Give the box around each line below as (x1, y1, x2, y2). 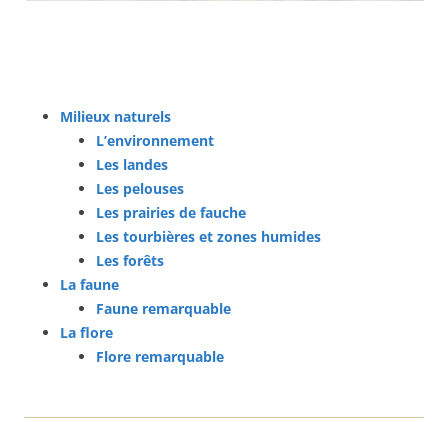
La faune (60, 274, 119, 294)
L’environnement (96, 130, 214, 150)
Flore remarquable (96, 346, 224, 366)
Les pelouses (96, 178, 184, 198)
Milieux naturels (60, 106, 171, 126)
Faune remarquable (96, 298, 231, 318)
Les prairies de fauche (96, 202, 246, 222)
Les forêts (96, 250, 164, 270)
